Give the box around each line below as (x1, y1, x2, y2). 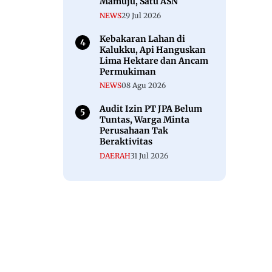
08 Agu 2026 (121, 81, 166, 90)
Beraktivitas (100, 136, 152, 148)
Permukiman (100, 66, 156, 77)
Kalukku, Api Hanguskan (100, 44, 206, 55)
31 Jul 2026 (131, 151, 168, 161)
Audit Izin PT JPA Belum (100, 103, 202, 115)
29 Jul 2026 (121, 10, 161, 20)
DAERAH (100, 151, 131, 161)
